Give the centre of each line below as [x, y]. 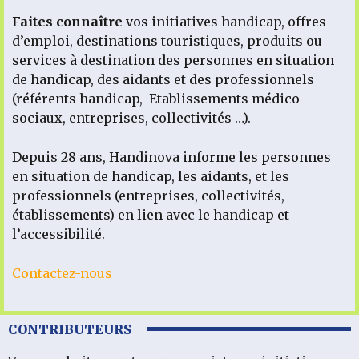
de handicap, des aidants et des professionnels [163, 79]
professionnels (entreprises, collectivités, [148, 195]
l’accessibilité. [62, 234]
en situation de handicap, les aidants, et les [151, 176]
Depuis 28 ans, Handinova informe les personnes [171, 157]
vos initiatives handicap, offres [224, 21]
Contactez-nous [62, 273]
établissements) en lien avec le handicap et [151, 214]
